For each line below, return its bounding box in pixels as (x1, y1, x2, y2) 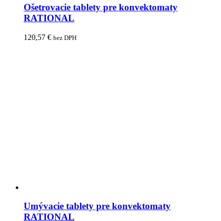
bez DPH (53, 34, 76, 41)
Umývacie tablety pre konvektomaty (24, 201, 171, 212)
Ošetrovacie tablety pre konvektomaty (24, 1, 178, 12)
